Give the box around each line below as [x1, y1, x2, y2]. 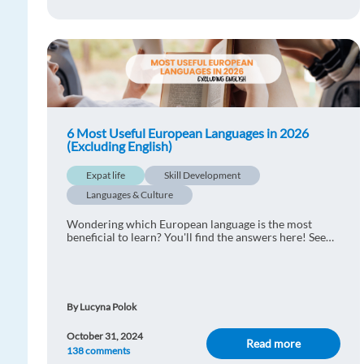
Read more [246, 336, 301, 350]
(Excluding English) [67, 138, 172, 154]
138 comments [67, 344, 130, 357]
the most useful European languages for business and [67, 243, 331, 257]
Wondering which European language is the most [67, 217, 312, 231]
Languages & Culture [86, 188, 173, 201]
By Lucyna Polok [67, 301, 136, 313]
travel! [67, 256, 100, 270]
